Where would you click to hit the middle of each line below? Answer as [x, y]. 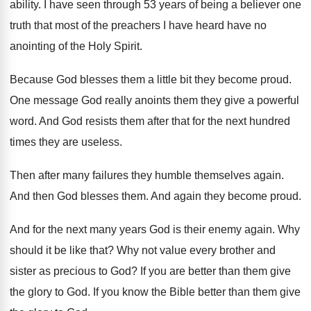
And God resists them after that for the [131, 121]
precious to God [92, 271]
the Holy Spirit [105, 47]
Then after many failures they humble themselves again [145, 176]
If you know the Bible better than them [185, 292]
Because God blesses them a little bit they [112, 80]
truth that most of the [59, 26]
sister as [30, 271]
